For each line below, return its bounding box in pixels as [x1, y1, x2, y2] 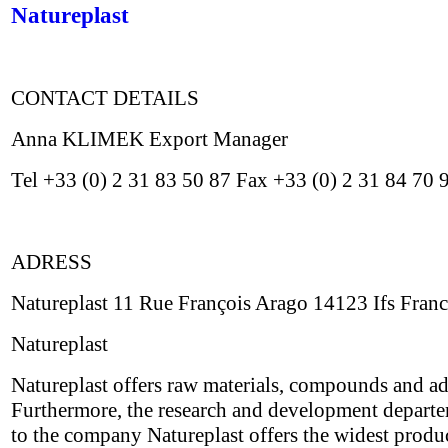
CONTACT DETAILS [11, 86, 199, 110]
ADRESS [11, 250, 92, 274]
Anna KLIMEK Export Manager [11, 127, 288, 151]
